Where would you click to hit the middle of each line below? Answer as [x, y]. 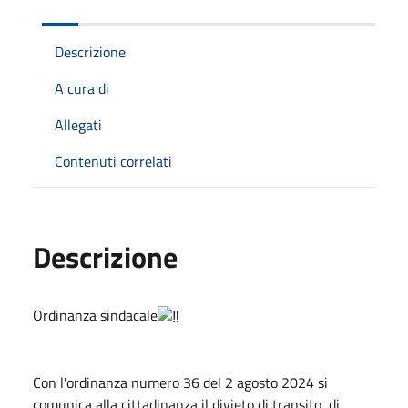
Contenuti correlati [113, 161]
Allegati [78, 124]
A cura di [82, 88]
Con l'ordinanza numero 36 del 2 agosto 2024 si [180, 382]
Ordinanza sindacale [95, 315]
